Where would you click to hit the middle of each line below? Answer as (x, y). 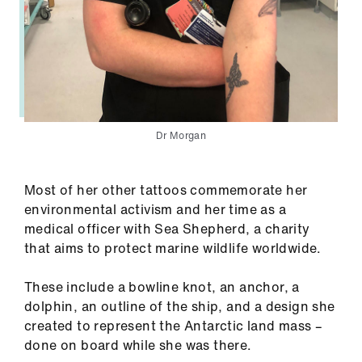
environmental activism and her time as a (155, 210)
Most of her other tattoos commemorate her (166, 190)
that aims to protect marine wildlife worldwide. (173, 248)
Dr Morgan (181, 136)
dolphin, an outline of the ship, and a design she (180, 307)
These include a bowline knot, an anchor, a (162, 287)
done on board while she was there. (138, 345)
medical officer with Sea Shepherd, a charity (167, 229)
